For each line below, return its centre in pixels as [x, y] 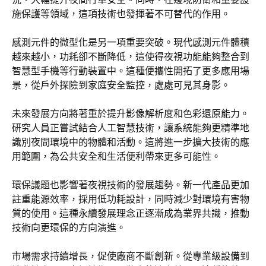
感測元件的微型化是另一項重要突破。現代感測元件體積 [131, 42]
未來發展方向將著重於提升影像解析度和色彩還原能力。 [131, 113]
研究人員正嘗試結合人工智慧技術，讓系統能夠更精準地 [131, 128]
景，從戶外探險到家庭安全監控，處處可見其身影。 [121, 85]
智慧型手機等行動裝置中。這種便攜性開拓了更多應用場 [131, 71]
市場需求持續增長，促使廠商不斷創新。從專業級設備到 [131, 256]
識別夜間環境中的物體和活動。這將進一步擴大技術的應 [131, 142]
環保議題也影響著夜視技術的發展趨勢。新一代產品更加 [131, 185]
